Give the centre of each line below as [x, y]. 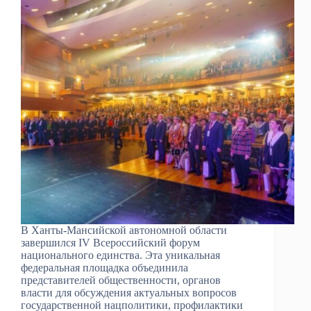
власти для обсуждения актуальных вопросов [129, 293]
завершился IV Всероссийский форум [110, 243]
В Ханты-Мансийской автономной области [124, 230]
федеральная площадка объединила [104, 268]
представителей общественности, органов [121, 280]
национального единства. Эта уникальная [120, 255]
